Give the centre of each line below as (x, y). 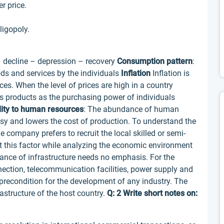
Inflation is (170, 73)
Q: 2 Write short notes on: (152, 193)
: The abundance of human (131, 109)
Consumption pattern (155, 61)
